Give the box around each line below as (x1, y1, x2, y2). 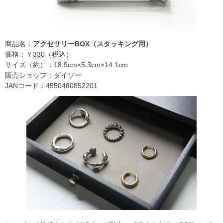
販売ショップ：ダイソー (5, 71, 82, 80)
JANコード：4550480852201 (5, 82, 98, 90)
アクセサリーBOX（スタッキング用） (33, 40, 152, 48)
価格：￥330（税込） (5, 50, 73, 59)
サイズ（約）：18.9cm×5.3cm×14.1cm (5, 61, 128, 69)
